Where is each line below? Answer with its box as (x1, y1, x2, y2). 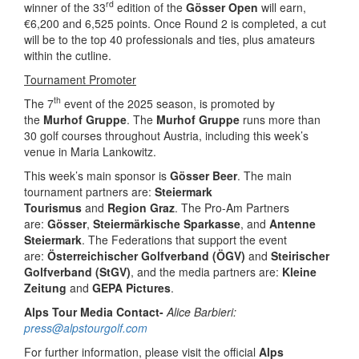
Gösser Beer (170, 167, 237, 184)
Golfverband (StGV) (24, 263, 131, 280)
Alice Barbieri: (167, 303, 236, 320)
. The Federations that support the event (82, 231, 287, 248)
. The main (237, 167, 292, 184)
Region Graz (107, 199, 175, 216)
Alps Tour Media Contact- (24, 303, 167, 320)
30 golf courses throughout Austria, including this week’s (24, 127, 309, 143)
